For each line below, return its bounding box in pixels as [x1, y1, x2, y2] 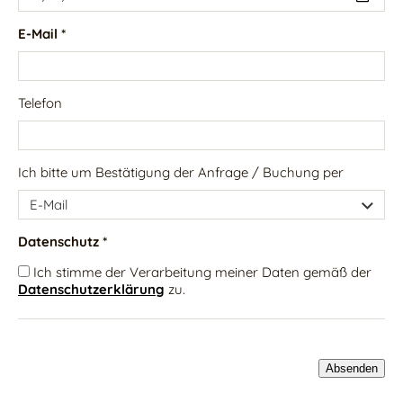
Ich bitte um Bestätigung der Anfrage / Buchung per [18, 163, 344, 181]
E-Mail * [18, 24, 66, 42]
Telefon [18, 94, 62, 112]
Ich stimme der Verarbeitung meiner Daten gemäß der [30, 263, 372, 281]
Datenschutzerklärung [18, 280, 165, 298]
